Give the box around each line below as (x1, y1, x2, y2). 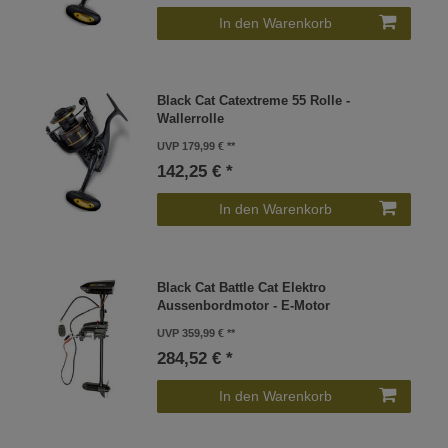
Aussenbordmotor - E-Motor (157, 298, 331, 313)
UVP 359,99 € (157, 326, 225, 339)
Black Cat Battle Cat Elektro (157, 280, 327, 295)
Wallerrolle (157, 112, 225, 127)
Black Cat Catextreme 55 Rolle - (157, 94, 351, 109)
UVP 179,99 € (157, 140, 225, 153)
